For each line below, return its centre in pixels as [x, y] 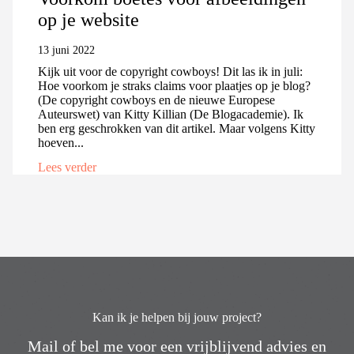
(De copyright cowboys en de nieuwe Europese [156, 100]
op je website [88, 19]
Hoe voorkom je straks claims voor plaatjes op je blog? [174, 86]
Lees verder [67, 167]
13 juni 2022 [66, 50]
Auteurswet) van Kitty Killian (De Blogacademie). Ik [171, 115]
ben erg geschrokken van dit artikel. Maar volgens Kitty [177, 129]
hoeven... [61, 143]
